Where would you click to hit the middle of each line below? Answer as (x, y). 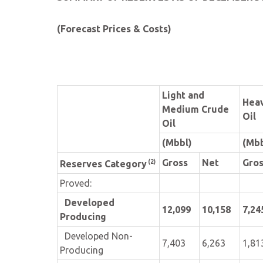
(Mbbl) (177, 143)
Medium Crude (195, 109)
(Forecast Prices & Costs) (114, 29)
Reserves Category (103, 164)
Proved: (76, 183)
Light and (183, 95)
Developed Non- (96, 236)
